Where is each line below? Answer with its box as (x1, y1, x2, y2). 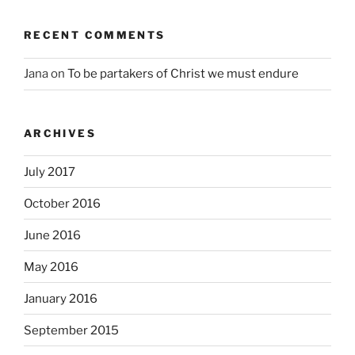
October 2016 (24, 196, 101, 211)
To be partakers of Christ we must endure (67, 67, 299, 82)
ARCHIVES (24, 126, 96, 139)
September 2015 (24, 323, 119, 338)
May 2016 (24, 259, 78, 274)
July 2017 (24, 164, 75, 179)
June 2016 (24, 227, 81, 242)
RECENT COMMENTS (24, 29, 166, 42)
